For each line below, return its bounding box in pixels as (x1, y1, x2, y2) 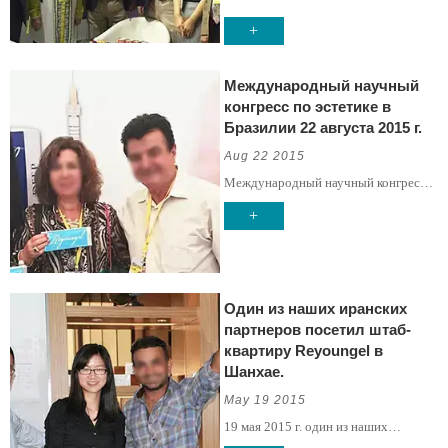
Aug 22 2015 (223, 149, 305, 164)
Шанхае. (223, 362, 284, 380)
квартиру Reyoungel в (223, 341, 383, 359)
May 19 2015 (223, 392, 306, 407)
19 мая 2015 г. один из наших (223, 418, 388, 434)
